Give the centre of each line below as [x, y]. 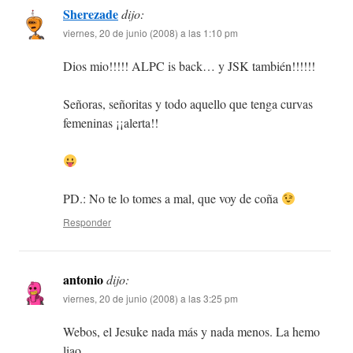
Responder [87, 222]
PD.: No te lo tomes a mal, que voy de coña [172, 199]
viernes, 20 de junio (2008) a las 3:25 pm [150, 299]
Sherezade [91, 14]
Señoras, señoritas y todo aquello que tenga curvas [188, 104]
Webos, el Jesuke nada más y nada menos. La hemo [191, 332]
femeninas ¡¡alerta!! [111, 123]
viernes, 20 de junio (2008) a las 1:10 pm [150, 33]
